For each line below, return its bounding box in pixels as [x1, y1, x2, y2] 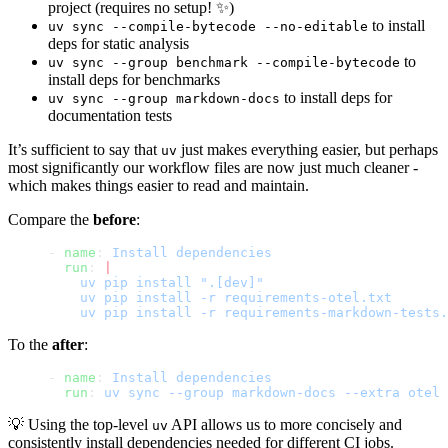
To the [8, 336, 52, 354]
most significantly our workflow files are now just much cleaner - [8, 159, 418, 177]
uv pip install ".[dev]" [48, 275, 264, 291]
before [93, 211, 136, 229]
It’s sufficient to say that [8, 141, 161, 159]
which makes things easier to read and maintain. [8, 177, 309, 195]
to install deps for [280, 89, 392, 107]
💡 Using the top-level [8, 416, 152, 434]
